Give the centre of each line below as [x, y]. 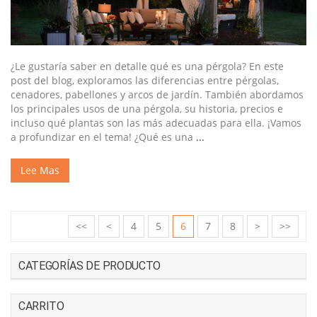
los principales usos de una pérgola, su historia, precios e [147, 109]
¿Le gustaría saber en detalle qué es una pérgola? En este [147, 67]
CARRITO [41, 306]
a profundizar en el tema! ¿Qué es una [103, 137]
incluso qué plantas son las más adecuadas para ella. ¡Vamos [156, 123]
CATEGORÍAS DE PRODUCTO [90, 266]
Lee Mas [40, 171]
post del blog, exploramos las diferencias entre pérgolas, [145, 81]
